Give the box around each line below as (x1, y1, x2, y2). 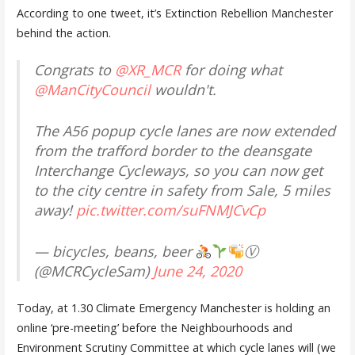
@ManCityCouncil (33, 79, 151, 99)
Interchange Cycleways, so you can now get (33, 160, 323, 180)
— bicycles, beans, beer (33, 241, 196, 261)
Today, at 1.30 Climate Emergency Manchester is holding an (16, 300, 330, 316)
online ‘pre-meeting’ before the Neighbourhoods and (16, 320, 292, 336)
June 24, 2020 (152, 261, 242, 281)
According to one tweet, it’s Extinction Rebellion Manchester (16, 6, 333, 21)
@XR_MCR (114, 59, 181, 79)
